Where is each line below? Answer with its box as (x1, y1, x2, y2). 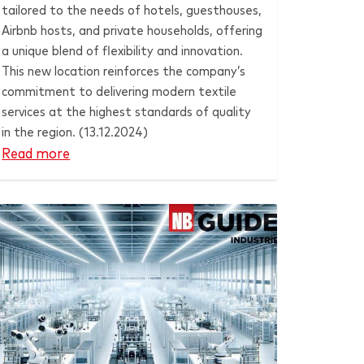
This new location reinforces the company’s (2, 64, 246, 78)
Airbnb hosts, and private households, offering (2, 24, 263, 37)
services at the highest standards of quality (2, 105, 252, 119)
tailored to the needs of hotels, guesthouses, (2, 3, 262, 17)
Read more (2, 146, 71, 162)
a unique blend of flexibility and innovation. (2, 44, 244, 58)
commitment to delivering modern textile (2, 84, 237, 98)
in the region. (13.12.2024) (2, 125, 149, 139)
